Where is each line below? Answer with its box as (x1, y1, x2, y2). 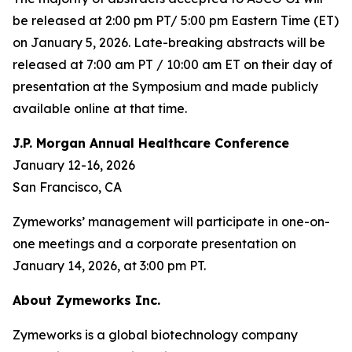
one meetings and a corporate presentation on (13, 236, 296, 251)
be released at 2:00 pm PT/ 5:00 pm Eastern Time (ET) (13, 13, 339, 28)
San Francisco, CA (13, 179, 122, 195)
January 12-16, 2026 (13, 157, 135, 173)
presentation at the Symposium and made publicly (13, 79, 318, 94)
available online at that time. (13, 101, 187, 116)
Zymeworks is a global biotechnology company (13, 327, 298, 343)
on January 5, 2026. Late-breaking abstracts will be (13, 35, 325, 50)
